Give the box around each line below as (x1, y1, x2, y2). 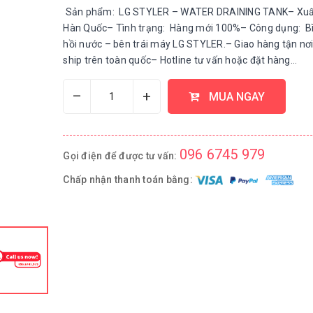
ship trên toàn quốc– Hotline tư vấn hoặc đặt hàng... (63, 54, 298, 66)
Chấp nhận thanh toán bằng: (63, 173, 195, 185)
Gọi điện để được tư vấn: (63, 150, 180, 161)
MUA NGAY (206, 89, 265, 103)
